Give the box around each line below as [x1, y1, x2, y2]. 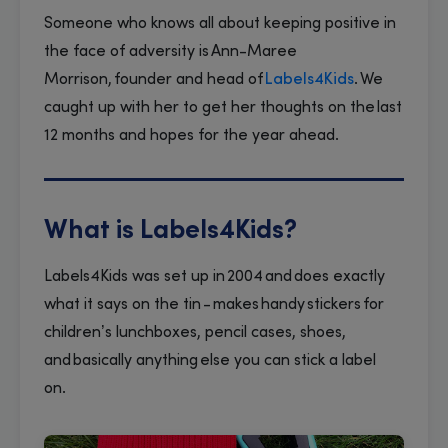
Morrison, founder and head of [44, 71, 265, 88]
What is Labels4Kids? [44, 218, 306, 245]
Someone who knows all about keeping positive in [44, 15, 396, 32]
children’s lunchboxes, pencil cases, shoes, [44, 324, 346, 341]
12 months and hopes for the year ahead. [44, 127, 341, 144]
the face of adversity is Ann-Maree [44, 43, 297, 60]
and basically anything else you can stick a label [44, 352, 376, 369]
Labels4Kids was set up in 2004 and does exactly [44, 268, 385, 285]
